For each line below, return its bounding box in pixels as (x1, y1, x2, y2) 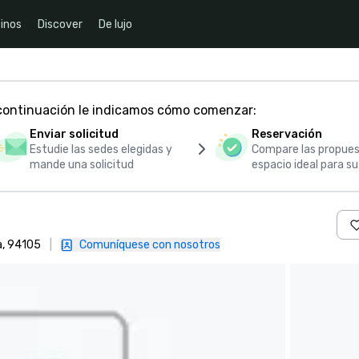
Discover (38, 17, 83, 31)
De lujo (99, 17, 132, 31)
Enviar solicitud (29, 127, 119, 141)
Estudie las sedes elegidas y (29, 143, 172, 156)
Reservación (252, 127, 323, 141)
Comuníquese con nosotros (79, 238, 220, 252)
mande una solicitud (29, 158, 134, 171)
